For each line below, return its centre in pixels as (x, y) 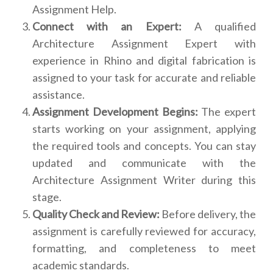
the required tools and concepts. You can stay (144, 146)
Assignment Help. (74, 9)
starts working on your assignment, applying (144, 129)
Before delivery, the (208, 214)
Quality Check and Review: (96, 214)
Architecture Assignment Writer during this (144, 180)
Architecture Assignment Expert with (144, 44)
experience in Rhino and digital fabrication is (144, 61)
